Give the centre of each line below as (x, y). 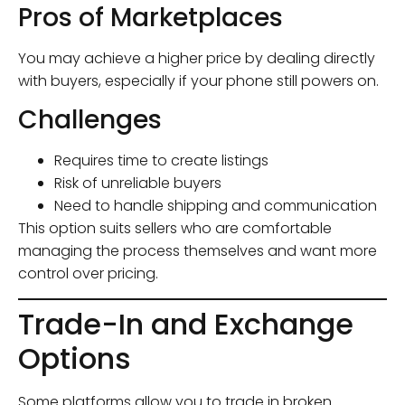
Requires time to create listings (161, 161)
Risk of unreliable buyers (138, 184)
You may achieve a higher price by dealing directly (197, 58)
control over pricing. (88, 274)
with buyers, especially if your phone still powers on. (198, 80)
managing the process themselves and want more (198, 251)
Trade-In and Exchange (186, 324)
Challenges (90, 120)
